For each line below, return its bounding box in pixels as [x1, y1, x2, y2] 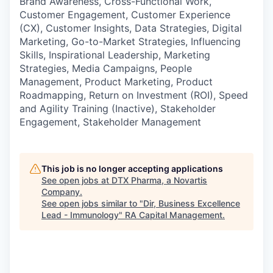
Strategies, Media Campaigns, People [19, 62, 192, 74]
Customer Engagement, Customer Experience [19, 8, 230, 21]
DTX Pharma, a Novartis [112, 174, 207, 185]
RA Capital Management [125, 209, 222, 220]
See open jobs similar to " [41, 197, 143, 208]
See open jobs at [41, 174, 112, 185]
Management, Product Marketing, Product [19, 75, 213, 88]
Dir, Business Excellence [143, 197, 240, 208]
